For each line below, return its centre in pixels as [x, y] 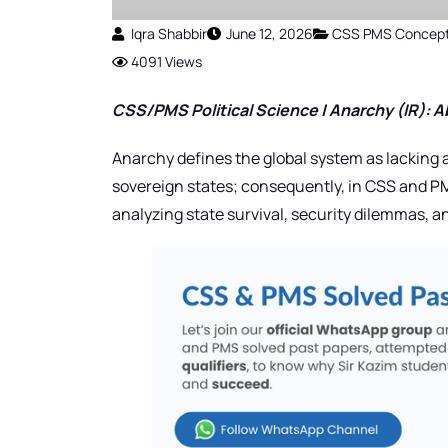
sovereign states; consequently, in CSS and [271, 186]
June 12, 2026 [269, 34]
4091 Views [166, 62]
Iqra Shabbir [169, 34]
